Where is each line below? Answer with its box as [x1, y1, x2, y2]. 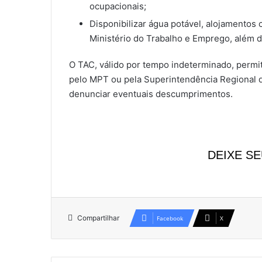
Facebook [157, 214, 183, 223]
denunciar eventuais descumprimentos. [69, 88, 233, 100]
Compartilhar [77, 213, 119, 223]
